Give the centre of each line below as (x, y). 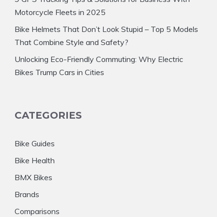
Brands (27, 194)
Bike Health (35, 160)
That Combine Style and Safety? (71, 42)
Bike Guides (35, 143)
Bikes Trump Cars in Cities (59, 72)
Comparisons (37, 211)
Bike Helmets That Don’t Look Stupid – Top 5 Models (106, 29)
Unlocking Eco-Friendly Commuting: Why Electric (99, 59)
